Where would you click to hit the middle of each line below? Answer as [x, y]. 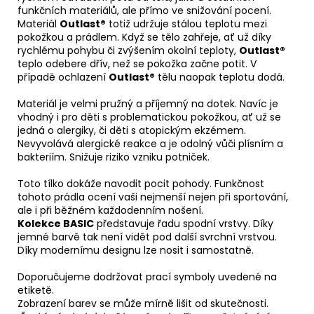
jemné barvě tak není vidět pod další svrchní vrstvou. [147, 237]
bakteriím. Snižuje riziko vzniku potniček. [114, 157]
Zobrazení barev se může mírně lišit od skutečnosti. [143, 303]
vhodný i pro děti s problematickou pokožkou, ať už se [149, 117]
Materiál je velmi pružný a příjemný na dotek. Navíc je [148, 103]
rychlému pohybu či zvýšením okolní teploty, [128, 50]
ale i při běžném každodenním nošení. [110, 210]
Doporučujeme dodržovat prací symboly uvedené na [147, 277]
